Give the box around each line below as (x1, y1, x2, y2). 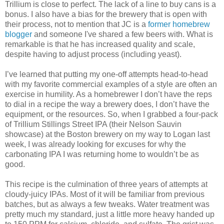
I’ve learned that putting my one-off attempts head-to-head (5, 69, 208, 78)
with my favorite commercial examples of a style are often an (5, 79, 217, 88)
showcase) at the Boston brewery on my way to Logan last (5, 129, 210, 138)
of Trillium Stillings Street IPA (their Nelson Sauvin (5, 119, 181, 128)
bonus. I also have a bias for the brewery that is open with (5, 9, 207, 18)
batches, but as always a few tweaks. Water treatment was (5, 199, 209, 208)
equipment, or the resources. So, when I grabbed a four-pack (5, 109, 218, 118)
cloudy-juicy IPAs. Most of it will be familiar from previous (5, 189, 204, 198)
